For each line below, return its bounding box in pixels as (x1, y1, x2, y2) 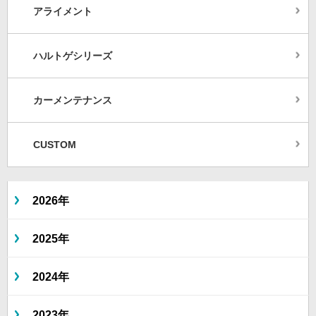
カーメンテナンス (33, 95, 112, 107)
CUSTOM (33, 139, 76, 151)
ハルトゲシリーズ (33, 50, 112, 62)
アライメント (33, 6, 92, 18)
